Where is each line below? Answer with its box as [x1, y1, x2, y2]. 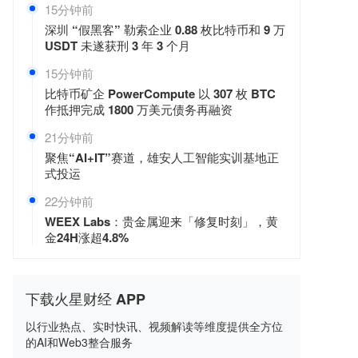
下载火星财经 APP [26, 288, 145, 309]
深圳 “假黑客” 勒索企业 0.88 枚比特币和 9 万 [45, 21, 285, 38]
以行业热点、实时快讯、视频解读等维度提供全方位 [26, 318, 283, 334]
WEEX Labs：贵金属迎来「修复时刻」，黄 [45, 213, 278, 230]
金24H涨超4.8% [45, 229, 129, 246]
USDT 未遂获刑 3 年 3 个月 [45, 37, 190, 54]
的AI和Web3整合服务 [26, 334, 133, 350]
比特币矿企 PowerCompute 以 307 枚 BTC [45, 85, 276, 102]
